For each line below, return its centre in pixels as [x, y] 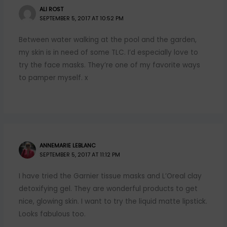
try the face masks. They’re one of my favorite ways [109, 65]
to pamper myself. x [53, 78]
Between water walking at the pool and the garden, [107, 40]
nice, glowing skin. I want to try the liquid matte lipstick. [113, 201]
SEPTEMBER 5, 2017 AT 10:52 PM [82, 18]
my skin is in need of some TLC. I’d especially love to [108, 52]
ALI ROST [52, 9]
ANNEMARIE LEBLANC [68, 145]
